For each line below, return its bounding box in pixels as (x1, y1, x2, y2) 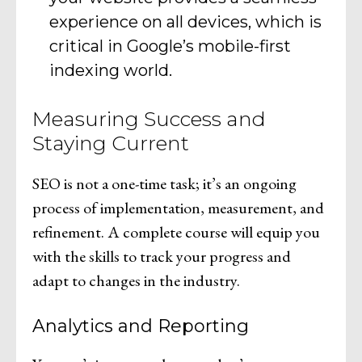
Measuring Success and (32, 107, 266, 132)
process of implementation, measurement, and (32, 197, 324, 219)
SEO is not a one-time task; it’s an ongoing (32, 173, 297, 195)
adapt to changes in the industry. (32, 270, 240, 292)
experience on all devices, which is (49, 12, 322, 32)
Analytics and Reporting (32, 315, 249, 338)
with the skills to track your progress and (32, 246, 291, 267)
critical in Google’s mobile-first (49, 36, 291, 57)
